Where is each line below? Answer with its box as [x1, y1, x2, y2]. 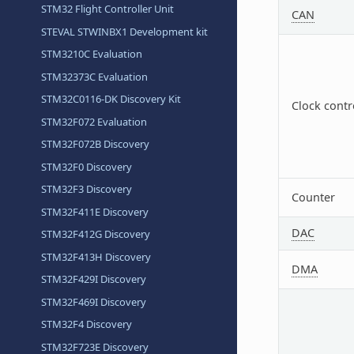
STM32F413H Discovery [41, 249, 152, 264]
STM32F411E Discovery [41, 204, 149, 219]
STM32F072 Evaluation [41, 114, 148, 129]
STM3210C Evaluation [41, 47, 143, 62]
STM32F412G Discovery [41, 227, 151, 242]
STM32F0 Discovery [41, 159, 133, 174]
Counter [291, 189, 335, 205]
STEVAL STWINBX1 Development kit [41, 24, 209, 39]
